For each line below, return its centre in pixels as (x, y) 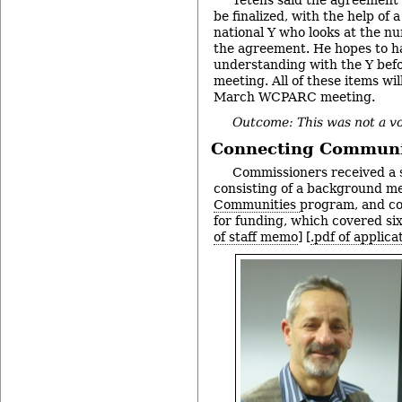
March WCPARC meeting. (294, 96)
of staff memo (256, 236)
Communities (257, 204)
